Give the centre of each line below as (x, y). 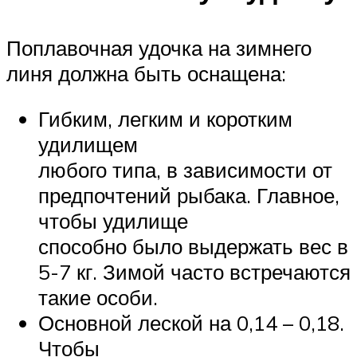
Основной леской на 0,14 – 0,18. (191, 323)
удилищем (88, 145)
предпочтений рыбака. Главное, (189, 196)
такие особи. (98, 298)
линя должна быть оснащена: (146, 73)
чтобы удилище (113, 221)
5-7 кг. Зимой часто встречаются (194, 272)
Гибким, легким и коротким (165, 119)
